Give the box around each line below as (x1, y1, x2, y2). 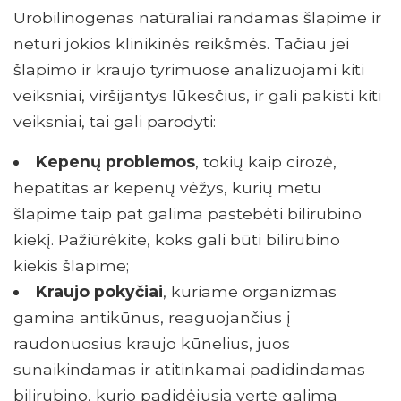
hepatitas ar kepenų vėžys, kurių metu (13, 178, 321, 198)
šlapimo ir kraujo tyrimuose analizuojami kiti (13, 60, 364, 80)
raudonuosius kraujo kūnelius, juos (13, 334, 290, 354)
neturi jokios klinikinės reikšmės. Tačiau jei (13, 34, 349, 54)
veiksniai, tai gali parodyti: (13, 112, 216, 132)
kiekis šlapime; (13, 256, 129, 276)
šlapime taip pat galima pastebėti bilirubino (13, 204, 362, 224)
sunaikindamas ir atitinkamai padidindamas (13, 360, 365, 380)
